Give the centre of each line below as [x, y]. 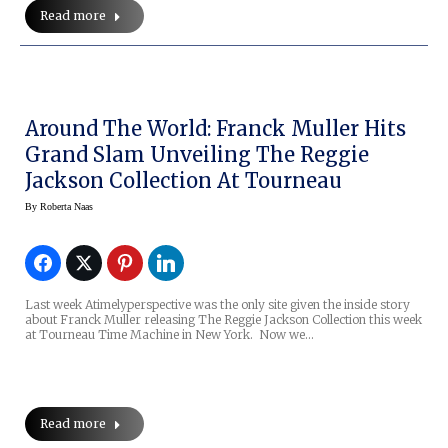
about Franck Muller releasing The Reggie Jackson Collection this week [223, 320]
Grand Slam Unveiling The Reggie [197, 155]
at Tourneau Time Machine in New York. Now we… [169, 335]
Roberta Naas [66, 207]
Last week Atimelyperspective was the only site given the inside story [217, 305]
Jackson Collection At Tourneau [183, 181]
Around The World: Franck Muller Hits [215, 129]
